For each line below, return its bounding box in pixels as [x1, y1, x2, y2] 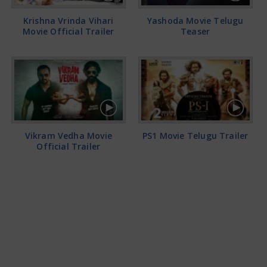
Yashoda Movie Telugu [147, 14, 244, 26]
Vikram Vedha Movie [24, 129, 112, 141]
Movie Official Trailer [23, 25, 114, 37]
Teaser [181, 25, 210, 37]
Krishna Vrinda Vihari [23, 14, 114, 26]
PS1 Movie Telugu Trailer [142, 129, 249, 141]
